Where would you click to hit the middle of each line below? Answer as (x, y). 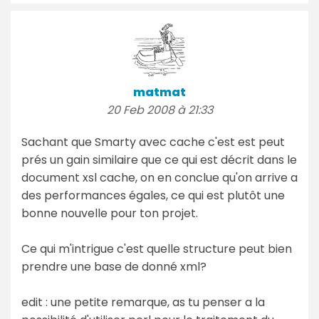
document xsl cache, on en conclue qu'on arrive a (159, 177)
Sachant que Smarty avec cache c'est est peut (153, 142)
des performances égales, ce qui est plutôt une (153, 195)
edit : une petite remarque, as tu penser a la (143, 302)
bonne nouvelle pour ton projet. (110, 213)
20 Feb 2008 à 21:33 (159, 110)
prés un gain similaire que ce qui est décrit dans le (159, 159)
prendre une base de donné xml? (114, 266)
